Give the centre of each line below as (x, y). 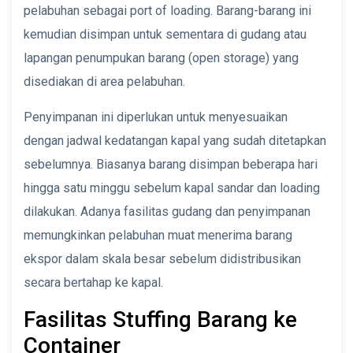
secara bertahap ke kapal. (93, 282)
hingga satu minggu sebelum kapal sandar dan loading (172, 188)
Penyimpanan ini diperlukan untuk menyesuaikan (156, 117)
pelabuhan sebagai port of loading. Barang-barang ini (167, 10)
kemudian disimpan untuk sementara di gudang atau (165, 34)
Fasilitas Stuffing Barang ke (160, 319)
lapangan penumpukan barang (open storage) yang (161, 58)
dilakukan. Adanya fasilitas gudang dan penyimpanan (167, 211)
